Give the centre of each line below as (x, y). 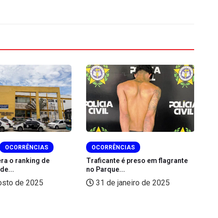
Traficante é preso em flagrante (137, 160)
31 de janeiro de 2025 (132, 182)
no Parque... (105, 169)
